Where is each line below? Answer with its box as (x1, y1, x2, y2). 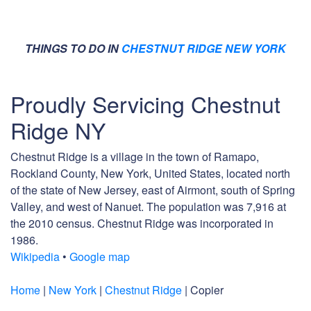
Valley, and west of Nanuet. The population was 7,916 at (10, 199, 286, 215)
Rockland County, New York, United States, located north (10, 165, 290, 182)
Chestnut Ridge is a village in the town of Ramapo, (10, 149, 259, 165)
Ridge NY (10, 114, 106, 146)
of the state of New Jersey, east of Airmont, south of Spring (10, 182, 295, 199)
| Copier (182, 282, 226, 299)
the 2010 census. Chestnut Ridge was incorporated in (10, 215, 274, 232)
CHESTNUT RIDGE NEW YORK (121, 40, 286, 57)
